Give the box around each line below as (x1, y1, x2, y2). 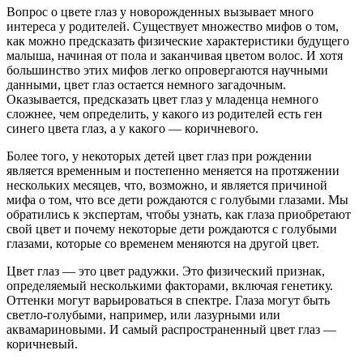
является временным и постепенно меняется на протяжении (6, 163, 340, 177)
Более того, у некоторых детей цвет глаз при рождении (6, 148, 312, 163)
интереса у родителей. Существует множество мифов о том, (6, 19, 339, 33)
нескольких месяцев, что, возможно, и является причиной (6, 177, 327, 192)
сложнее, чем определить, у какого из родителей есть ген (6, 106, 322, 121)
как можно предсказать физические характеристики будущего (6, 33, 349, 48)
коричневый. (6, 336, 78, 351)
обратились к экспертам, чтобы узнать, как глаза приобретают (6, 207, 351, 221)
